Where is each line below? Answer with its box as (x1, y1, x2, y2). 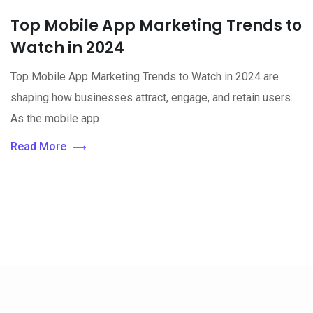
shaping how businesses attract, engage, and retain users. (10, 90, 293, 104)
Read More (10, 139, 66, 153)
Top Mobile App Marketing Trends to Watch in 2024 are (10, 69, 279, 83)
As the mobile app (10, 111, 99, 125)
